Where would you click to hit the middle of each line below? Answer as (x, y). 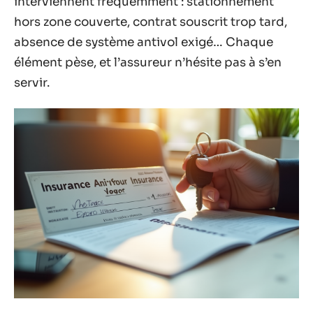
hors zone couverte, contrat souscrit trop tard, (151, 22)
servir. (32, 82)
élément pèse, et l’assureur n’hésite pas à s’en (148, 62)
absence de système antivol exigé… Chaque (144, 42)
